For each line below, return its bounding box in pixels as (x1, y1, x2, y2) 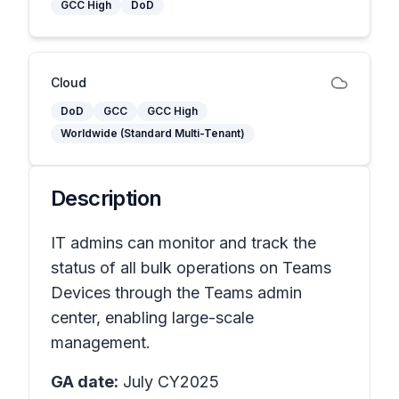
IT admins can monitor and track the (51, 233, 316, 252)
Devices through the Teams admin (51, 283, 302, 302)
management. (51, 333, 151, 352)
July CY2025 (118, 372, 219, 391)
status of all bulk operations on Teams (51, 258, 331, 277)
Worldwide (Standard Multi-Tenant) (61, 126, 245, 140)
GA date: (51, 372, 118, 391)
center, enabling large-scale (51, 308, 254, 327)
